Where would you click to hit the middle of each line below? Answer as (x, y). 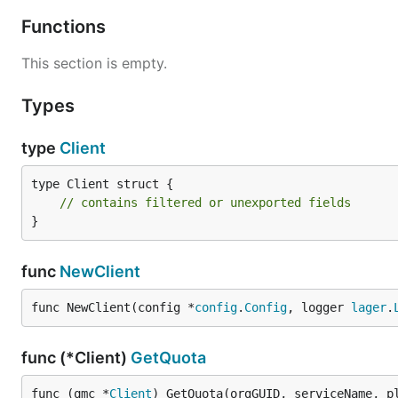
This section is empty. (94, 63)
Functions (66, 27)
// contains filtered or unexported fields (205, 203)
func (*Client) (76, 358)
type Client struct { (102, 184)
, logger (319, 307)
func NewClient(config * (113, 307)
